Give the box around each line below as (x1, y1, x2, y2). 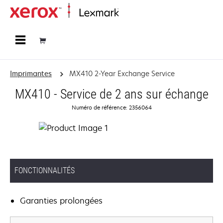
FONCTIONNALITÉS (14, 166, 75, 175)
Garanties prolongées (20, 195, 103, 206)
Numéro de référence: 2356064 (71, 104, 152, 111)
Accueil (118, 9, 138, 17)
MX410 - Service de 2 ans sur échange (14, 87, 209, 102)
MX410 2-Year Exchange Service (69, 69, 175, 78)
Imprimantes (10, 69, 52, 78)
